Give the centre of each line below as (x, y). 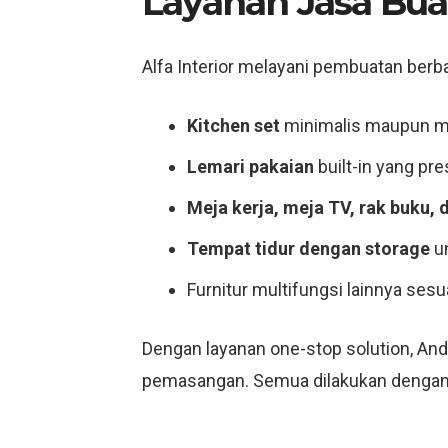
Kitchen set (233, 125)
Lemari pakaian (250, 166)
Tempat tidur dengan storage (308, 248)
